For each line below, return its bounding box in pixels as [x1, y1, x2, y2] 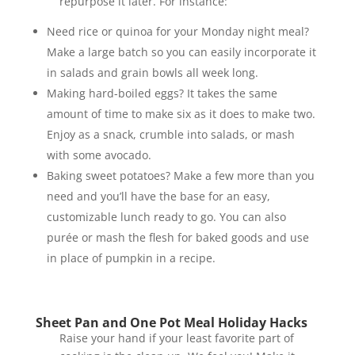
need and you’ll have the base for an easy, [46, 189, 270, 204]
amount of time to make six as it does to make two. [46, 106, 315, 122]
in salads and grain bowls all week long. [46, 65, 258, 81]
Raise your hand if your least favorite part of [59, 330, 294, 346]
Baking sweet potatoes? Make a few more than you [46, 168, 315, 184]
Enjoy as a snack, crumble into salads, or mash [46, 127, 295, 143]
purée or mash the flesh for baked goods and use [46, 230, 309, 246]
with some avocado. [46, 147, 151, 163]
